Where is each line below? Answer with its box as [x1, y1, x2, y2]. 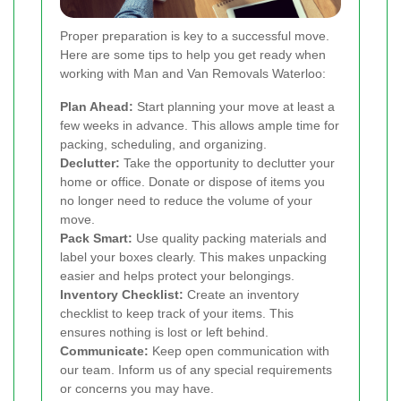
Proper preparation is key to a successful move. [60, 29, 329, 44]
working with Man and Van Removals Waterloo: [60, 66, 326, 81]
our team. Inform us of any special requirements [60, 363, 332, 378]
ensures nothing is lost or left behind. [60, 325, 269, 340]
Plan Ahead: [60, 99, 133, 115]
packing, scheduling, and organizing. [60, 137, 267, 152]
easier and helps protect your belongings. [60, 269, 294, 284]
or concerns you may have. [60, 381, 214, 397]
